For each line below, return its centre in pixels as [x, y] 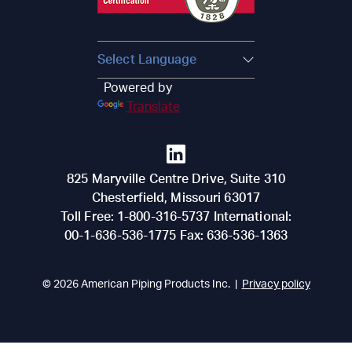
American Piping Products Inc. [155, 285]
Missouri [196, 198]
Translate [153, 107]
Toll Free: [89, 217]
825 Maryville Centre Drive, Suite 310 [176, 180]
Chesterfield [128, 198]
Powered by [135, 88]
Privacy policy [276, 285]
